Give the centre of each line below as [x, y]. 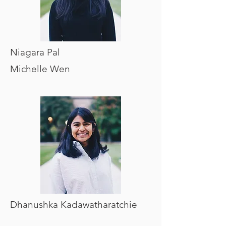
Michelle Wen [40, 69]
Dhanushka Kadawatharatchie [74, 205]
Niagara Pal [35, 52]
